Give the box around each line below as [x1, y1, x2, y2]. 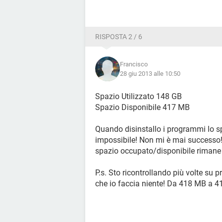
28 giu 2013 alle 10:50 [120, 70, 180, 77]
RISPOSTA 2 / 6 [95, 33, 142, 41]
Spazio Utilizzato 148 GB [95, 92, 182, 101]
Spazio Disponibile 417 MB [95, 103, 190, 112]
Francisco [120, 60, 148, 68]
